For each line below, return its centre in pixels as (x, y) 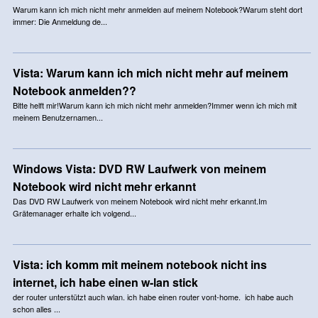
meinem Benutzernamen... (57, 117)
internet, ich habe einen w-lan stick (105, 282)
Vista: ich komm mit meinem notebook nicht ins (139, 264)
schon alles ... (36, 308)
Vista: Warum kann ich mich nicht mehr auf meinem (150, 72)
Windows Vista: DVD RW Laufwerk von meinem (139, 168)
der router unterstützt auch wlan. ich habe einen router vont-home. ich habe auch (153, 296)
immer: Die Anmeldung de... (60, 21)
